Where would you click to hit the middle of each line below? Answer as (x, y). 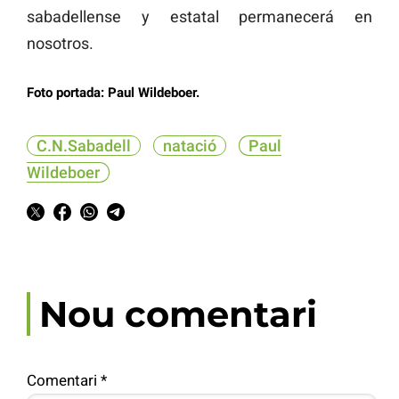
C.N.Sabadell (84, 145)
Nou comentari (178, 313)
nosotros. (60, 43)
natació (190, 145)
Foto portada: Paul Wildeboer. (113, 92)
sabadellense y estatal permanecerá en (199, 16)
